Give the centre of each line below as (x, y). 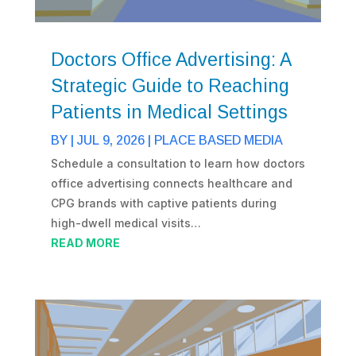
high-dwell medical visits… (126, 223)
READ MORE (85, 243)
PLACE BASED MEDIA (218, 141)
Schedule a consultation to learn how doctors (178, 164)
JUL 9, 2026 (110, 141)
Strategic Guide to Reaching (170, 86)
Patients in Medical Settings (169, 112)
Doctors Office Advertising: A (170, 60)
